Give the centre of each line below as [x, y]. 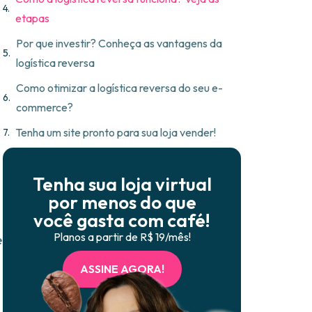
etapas [32, 18]
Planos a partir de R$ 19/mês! [122, 237]
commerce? [45, 108]
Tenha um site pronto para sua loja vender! [116, 133]
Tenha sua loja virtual [122, 185]
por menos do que [122, 203]
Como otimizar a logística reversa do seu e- [119, 88]
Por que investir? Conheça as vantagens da [119, 44]
